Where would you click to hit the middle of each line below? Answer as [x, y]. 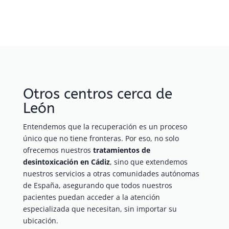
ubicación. [40, 221]
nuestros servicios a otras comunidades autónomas [111, 174]
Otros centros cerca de [97, 94]
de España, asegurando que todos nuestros [97, 186]
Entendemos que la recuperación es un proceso [105, 127]
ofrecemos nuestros [58, 150]
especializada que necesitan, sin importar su [100, 209]
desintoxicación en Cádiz [66, 162]
